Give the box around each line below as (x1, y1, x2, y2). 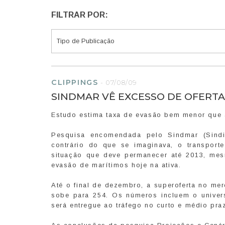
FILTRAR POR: (51, 11, 108, 19)
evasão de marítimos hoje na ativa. (51, 161, 181, 169)
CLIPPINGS (51, 78, 98, 87)
